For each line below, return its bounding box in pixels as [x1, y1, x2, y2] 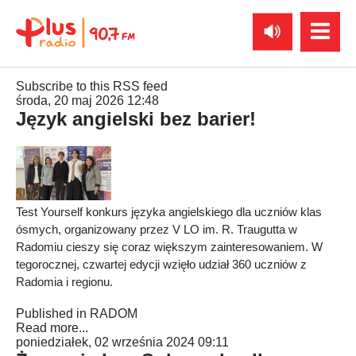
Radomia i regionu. [16, 275, 113, 288]
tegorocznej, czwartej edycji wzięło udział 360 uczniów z [16, 257, 307, 271]
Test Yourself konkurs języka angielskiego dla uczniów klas [16, 205, 322, 219]
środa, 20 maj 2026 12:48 [16, 94, 159, 107]
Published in [16, 307, 87, 320]
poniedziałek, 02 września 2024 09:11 [16, 335, 229, 349]
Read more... [16, 321, 88, 335]
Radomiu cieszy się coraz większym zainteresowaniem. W [16, 240, 323, 253]
